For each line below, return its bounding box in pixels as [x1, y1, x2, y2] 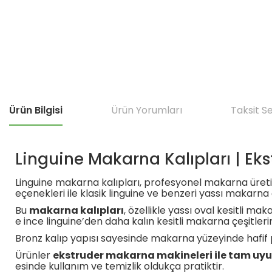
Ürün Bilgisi [9, 103, 63, 117]
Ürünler [15, 248, 53, 262]
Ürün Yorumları [111, 103, 182, 117]
